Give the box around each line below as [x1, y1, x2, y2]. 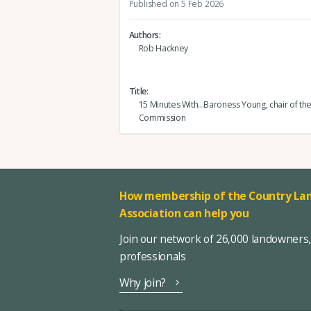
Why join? [119, 274, 166, 290]
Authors [128, 29, 160, 41]
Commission [138, 112, 186, 124]
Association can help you [119, 205, 249, 221]
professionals [119, 249, 186, 264]
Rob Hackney [138, 42, 188, 54]
